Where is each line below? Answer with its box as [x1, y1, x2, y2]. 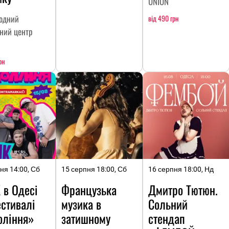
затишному [61, 209, 110, 228]
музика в [61, 195, 101, 214]
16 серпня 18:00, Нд [148, 165, 214, 174]
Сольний [148, 195, 188, 214]
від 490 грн [148, 13, 178, 24]
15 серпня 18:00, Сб [61, 165, 127, 174]
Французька [61, 180, 117, 199]
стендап [148, 209, 185, 228]
